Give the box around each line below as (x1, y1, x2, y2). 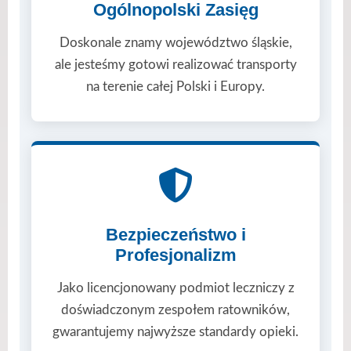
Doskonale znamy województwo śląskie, (59, 35, 292, 49)
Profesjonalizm (114, 244, 237, 265)
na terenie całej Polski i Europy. (86, 79, 265, 93)
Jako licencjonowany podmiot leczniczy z (56, 280, 295, 295)
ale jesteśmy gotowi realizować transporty (54, 57, 297, 71)
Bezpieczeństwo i (105, 224, 246, 244)
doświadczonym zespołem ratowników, (61, 302, 290, 317)
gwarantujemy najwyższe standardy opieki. (52, 324, 299, 338)
